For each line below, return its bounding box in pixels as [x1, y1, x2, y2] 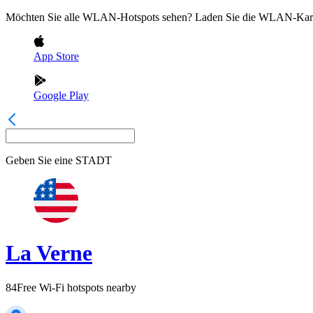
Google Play [34, 89, 89, 101]
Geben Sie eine [6, 154, 73, 166]
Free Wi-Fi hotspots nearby [17, 281, 136, 293]
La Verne [6, 240, 92, 266]
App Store [34, 50, 79, 62]
